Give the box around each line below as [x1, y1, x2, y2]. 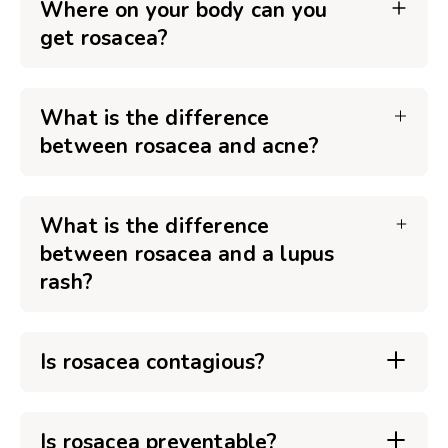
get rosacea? [40, 24, 169, 52]
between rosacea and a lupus [40, 240, 335, 268]
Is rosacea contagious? [40, 348, 266, 376]
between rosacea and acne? [40, 132, 319, 160]
